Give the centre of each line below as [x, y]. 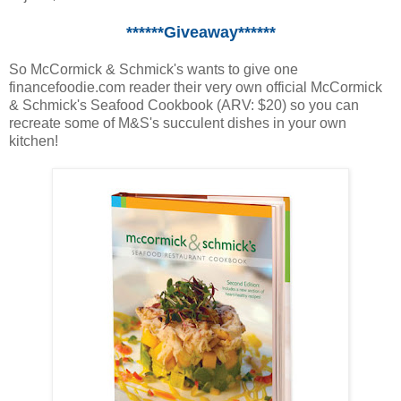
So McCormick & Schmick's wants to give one [154, 69]
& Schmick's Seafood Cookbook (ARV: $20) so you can [184, 105]
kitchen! [34, 141]
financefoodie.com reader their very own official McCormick [196, 87]
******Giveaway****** [200, 32]
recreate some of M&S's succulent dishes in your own [178, 123]
